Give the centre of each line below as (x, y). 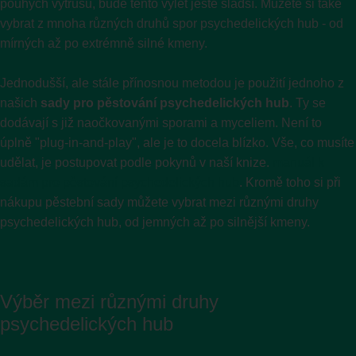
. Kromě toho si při (290, 182)
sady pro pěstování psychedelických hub (165, 103)
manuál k (298, 162)
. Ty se (308, 103)
